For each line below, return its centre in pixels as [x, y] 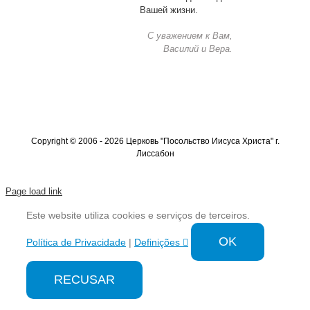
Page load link [34, 191]
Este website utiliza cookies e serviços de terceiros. [138, 215]
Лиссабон [155, 153]
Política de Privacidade [76, 242]
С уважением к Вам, [190, 35]
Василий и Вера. [198, 48]
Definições [158, 242]
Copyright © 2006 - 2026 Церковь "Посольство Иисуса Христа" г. [155, 141]
